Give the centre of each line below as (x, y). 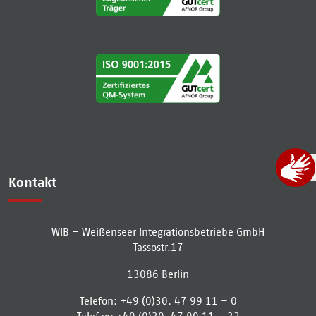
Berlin (175, 274)
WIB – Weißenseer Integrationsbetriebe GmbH (158, 231)
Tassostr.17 (158, 247)
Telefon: (99, 300)
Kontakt (32, 182)
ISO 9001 (158, 133)
